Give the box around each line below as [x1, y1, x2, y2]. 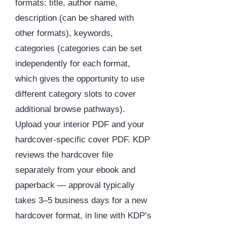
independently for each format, [15, 59, 130, 69]
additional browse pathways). [15, 104, 125, 115]
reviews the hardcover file [15, 150, 113, 160]
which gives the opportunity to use [15, 74, 144, 84]
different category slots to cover [15, 89, 136, 99]
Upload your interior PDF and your [15, 120, 144, 130]
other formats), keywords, [15, 28, 113, 39]
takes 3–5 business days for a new [15, 196, 147, 206]
